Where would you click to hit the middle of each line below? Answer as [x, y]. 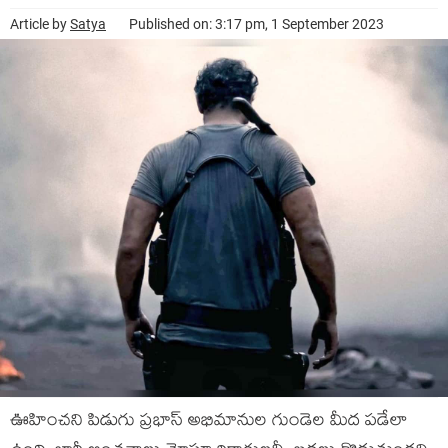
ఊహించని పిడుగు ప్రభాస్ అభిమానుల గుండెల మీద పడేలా [209, 423]
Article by [40, 24]
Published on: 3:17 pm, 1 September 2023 [256, 24]
